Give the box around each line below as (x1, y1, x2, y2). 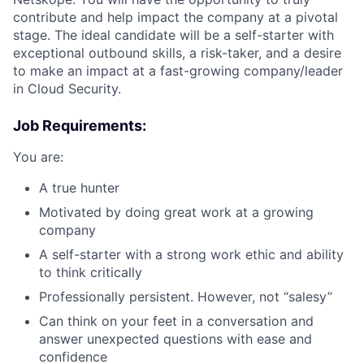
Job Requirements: (13, 116, 146, 134)
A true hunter (39, 179, 119, 196)
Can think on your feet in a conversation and (39, 312, 314, 329)
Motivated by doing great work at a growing (39, 203, 314, 220)
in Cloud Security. (13, 80, 121, 97)
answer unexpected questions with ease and (39, 330, 312, 347)
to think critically (39, 263, 142, 280)
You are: (13, 148, 63, 165)
